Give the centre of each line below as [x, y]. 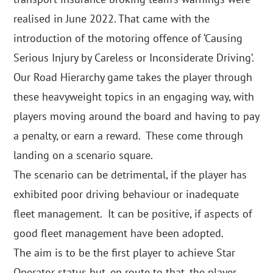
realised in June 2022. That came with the [112, 19]
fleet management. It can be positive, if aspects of [133, 214]
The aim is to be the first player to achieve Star [125, 253]
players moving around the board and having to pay [136, 116]
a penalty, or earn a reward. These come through [129, 136]
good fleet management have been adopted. [119, 233]
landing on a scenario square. [83, 155]
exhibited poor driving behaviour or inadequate [126, 194]
